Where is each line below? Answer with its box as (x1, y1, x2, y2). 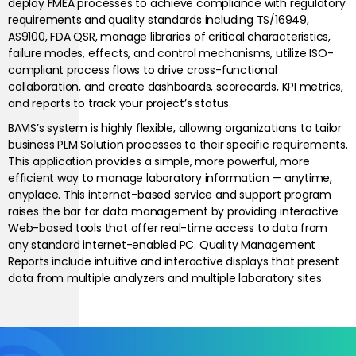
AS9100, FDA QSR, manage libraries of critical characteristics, (8, 29, 331, 45)
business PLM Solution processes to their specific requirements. (8, 137, 348, 153)
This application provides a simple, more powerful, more (8, 153, 310, 170)
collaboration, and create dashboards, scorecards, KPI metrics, (8, 79, 343, 95)
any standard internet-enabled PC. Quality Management (8, 237, 316, 253)
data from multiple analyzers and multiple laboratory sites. (8, 270, 324, 287)
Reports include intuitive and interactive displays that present (8, 253, 339, 270)
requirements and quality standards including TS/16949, (8, 12, 309, 29)
